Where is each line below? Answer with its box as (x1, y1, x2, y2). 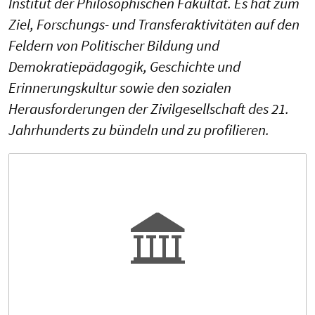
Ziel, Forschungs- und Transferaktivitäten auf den (8, 15, 300, 34)
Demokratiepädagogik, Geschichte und (8, 57, 240, 77)
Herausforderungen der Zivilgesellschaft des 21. (8, 99, 289, 119)
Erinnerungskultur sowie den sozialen (8, 78, 231, 98)
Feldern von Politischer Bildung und (8, 36, 219, 56)
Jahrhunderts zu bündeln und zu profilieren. (8, 120, 269, 140)
